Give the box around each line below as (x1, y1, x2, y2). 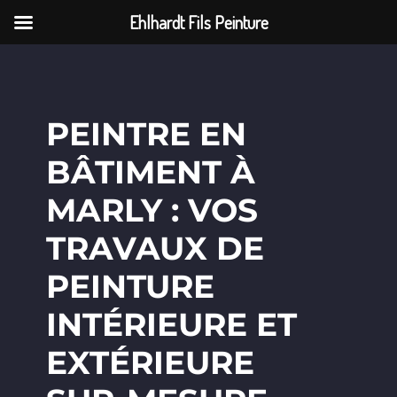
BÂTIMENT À (45, 152, 255, 191)
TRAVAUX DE (45, 229, 264, 268)
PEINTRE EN (45, 114, 246, 153)
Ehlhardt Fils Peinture (128, 11, 269, 34)
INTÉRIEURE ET (45, 305, 297, 344)
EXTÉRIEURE (45, 343, 254, 382)
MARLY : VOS (45, 191, 258, 230)
